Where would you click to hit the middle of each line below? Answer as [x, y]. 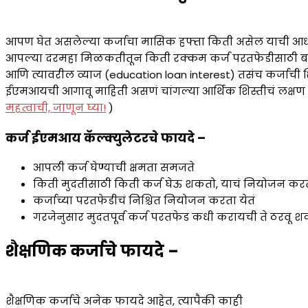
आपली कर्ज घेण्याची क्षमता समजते [114, 168]
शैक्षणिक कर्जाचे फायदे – [92, 251]
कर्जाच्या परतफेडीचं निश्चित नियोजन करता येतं [144, 201]
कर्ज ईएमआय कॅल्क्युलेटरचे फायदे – [106, 138]
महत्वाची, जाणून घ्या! [56, 108]
